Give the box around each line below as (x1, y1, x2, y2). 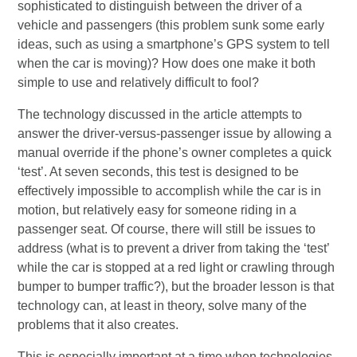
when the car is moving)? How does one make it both (18, 56, 316, 70)
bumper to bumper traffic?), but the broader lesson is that (18, 279, 335, 293)
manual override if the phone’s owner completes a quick (18, 145, 332, 159)
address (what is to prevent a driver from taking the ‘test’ (18, 241, 330, 255)
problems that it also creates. (18, 317, 179, 331)
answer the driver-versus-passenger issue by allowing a (18, 126, 332, 140)
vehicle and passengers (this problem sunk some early (18, 18, 325, 32)
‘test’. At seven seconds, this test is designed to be (18, 164, 300, 178)
